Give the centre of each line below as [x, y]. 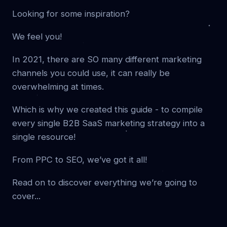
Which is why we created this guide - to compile [107, 109]
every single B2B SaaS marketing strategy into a [108, 123]
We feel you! [37, 36]
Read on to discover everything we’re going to [105, 182]
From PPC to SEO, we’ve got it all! [80, 160]
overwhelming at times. [58, 87]
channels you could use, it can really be [91, 73]
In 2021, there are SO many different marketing [107, 59]
